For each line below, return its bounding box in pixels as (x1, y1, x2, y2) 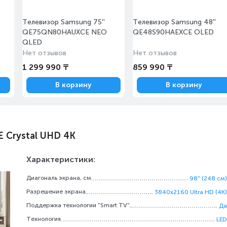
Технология (26, 215, 61, 222)
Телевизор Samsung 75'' (22, 18, 105, 26)
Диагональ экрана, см (26, 174, 91, 181)
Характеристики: (26, 155, 95, 164)
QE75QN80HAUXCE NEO (22, 28, 107, 36)
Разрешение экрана (26, 188, 86, 195)
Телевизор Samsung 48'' (133, 18, 216, 26)
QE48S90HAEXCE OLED (133, 28, 214, 36)
